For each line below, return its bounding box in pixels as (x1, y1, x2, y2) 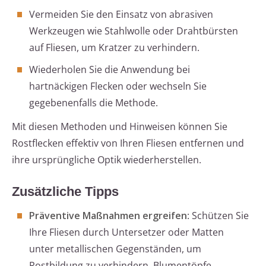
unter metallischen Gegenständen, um (29, 242, 201, 256)
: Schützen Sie (187, 209, 249, 223)
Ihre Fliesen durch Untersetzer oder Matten (29, 226, 224, 239)
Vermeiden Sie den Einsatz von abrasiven (29, 8, 213, 21)
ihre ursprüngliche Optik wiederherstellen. (12, 153, 201, 167)
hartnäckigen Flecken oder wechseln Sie (29, 80, 207, 93)
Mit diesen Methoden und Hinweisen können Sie (12, 120, 227, 134)
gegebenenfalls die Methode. (29, 96, 158, 110)
